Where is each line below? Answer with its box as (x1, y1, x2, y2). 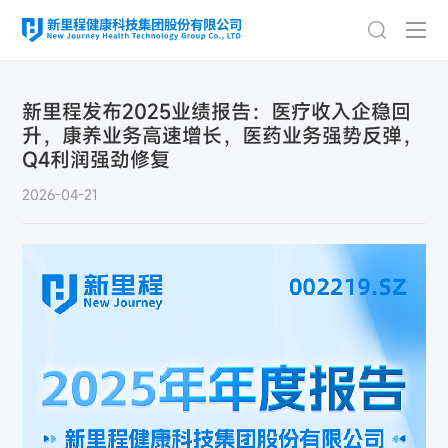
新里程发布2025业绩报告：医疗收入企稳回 (22, 98, 412, 125)
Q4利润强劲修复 (22, 146, 171, 173)
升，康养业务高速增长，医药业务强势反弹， (22, 122, 423, 149)
